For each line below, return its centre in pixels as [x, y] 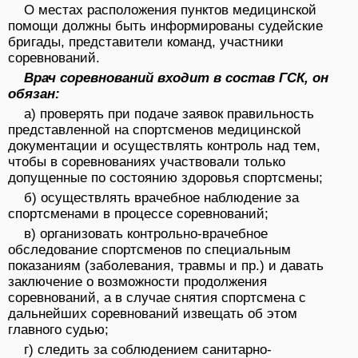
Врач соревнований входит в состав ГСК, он [176, 78]
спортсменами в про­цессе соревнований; [138, 214]
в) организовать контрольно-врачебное [146, 234]
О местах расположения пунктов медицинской [170, 10]
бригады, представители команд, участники [146, 42]
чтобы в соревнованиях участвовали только [147, 162]
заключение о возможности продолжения [137, 282]
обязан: [34, 94]
